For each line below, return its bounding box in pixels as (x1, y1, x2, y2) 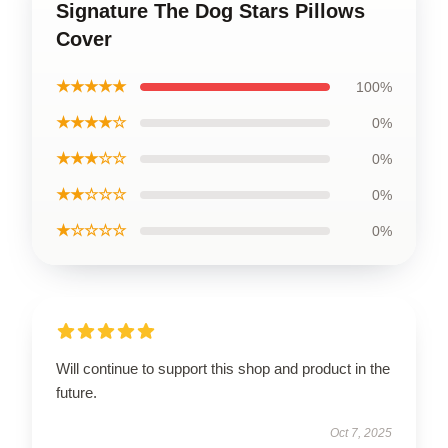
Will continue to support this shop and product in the (56, 360, 390, 377)
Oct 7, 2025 (330, 426, 392, 440)
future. (56, 384, 97, 401)
